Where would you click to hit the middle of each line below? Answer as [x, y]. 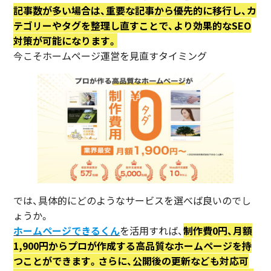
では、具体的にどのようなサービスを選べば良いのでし [132, 200]
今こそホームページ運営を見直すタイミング [110, 56]
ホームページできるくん [67, 230]
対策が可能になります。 [66, 41]
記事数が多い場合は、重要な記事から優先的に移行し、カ [135, 11]
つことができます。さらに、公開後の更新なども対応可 [131, 260]
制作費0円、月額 [218, 230]
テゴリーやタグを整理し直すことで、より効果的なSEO [132, 26]
